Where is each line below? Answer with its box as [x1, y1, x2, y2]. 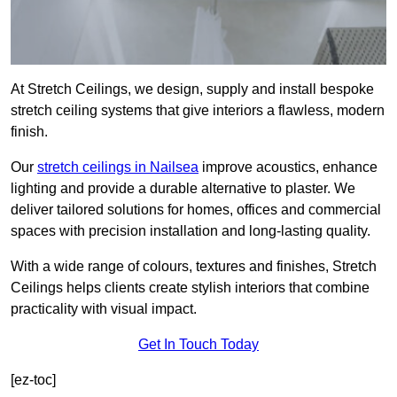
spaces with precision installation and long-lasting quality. [11, 223, 370, 239]
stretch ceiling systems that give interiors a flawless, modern [11, 103, 385, 119]
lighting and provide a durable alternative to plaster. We [11, 181, 355, 197]
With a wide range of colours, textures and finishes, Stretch [11, 259, 377, 275]
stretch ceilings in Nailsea [37, 160, 198, 175]
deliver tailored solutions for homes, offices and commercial [11, 202, 381, 218]
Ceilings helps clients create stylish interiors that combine [11, 280, 370, 296]
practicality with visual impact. [11, 301, 197, 317]
